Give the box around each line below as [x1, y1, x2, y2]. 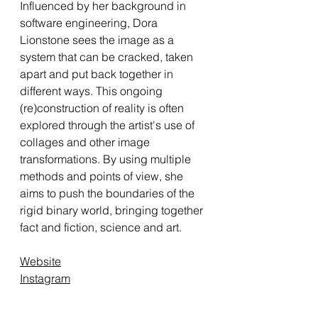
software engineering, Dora [20, 15, 158, 30]
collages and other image [20, 134, 150, 149]
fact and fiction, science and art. [20, 219, 182, 234]
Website [20, 253, 61, 268]
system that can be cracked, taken [20, 49, 193, 64]
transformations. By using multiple [20, 151, 191, 166]
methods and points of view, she [20, 168, 183, 183]
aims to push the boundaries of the [20, 185, 194, 200]
